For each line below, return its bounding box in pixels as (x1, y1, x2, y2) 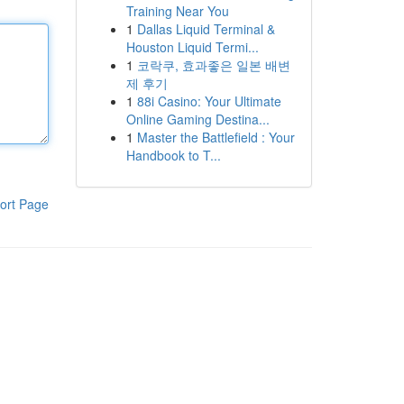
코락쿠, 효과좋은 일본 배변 (136, 56, 290, 74)
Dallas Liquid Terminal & (136, 20, 275, 38)
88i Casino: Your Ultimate (136, 92, 281, 110)
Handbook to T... (125, 146, 221, 164)
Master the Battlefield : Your (136, 128, 295, 146)
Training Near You (125, 2, 229, 20)
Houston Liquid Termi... (125, 38, 259, 56)
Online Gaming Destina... (125, 110, 270, 128)
